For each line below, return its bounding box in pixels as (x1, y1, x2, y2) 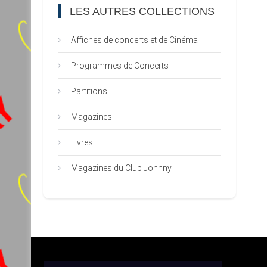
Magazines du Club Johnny (71, 163, 172, 173)
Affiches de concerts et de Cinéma (71, 35, 198, 45)
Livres (71, 138, 93, 147)
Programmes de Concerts (71, 61, 169, 70)
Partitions (71, 86, 107, 96)
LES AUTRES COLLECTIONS (70, 5, 215, 17)
